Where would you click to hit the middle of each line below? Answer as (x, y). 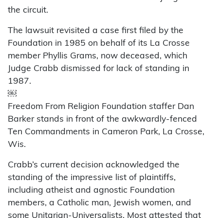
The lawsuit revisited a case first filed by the (96, 31)
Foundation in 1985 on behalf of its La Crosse (99, 44)
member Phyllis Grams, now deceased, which (98, 56)
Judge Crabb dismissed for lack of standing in (99, 69)
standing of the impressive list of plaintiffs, (92, 178)
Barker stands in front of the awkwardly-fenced (102, 120)
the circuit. (28, 11)
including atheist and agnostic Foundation (91, 191)
